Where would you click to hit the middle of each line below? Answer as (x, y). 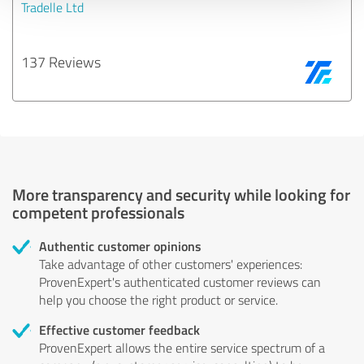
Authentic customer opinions (120, 245)
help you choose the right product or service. (158, 299)
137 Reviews (61, 61)
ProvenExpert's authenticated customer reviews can (180, 282)
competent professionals (98, 212)
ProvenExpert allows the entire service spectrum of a (182, 347)
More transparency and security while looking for (181, 194)
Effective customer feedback (119, 329)
